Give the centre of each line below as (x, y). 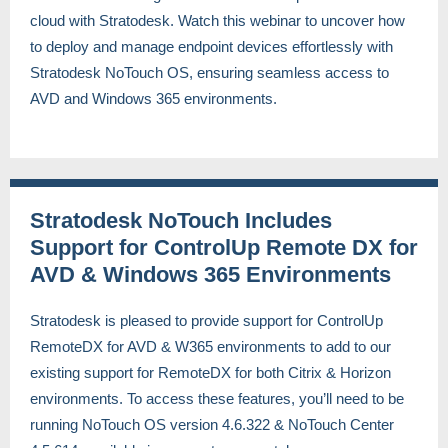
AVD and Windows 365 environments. (155, 98)
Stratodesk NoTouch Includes (181, 220)
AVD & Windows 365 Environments (210, 274)
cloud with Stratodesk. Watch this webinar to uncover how (217, 20)
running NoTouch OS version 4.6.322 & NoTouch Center (212, 424)
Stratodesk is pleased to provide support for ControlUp (206, 320)
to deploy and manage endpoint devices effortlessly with (211, 46)
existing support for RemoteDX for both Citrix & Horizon (210, 372)
